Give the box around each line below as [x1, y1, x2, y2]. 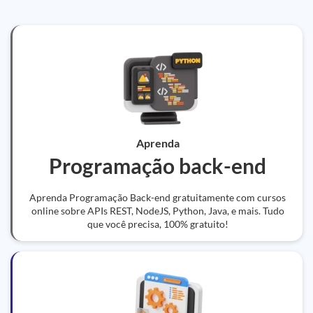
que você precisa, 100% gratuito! [87, 218, 228, 230]
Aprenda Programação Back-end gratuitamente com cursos [29, 191, 286, 203]
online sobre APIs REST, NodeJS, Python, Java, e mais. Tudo [31, 205, 284, 217]
